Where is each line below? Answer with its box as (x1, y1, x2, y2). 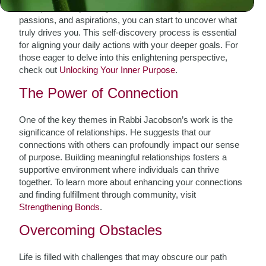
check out (19, 65, 60, 75)
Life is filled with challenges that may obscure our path (19, 252, 227, 262)
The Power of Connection (19, 85, 179, 101)
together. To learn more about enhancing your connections (19, 177, 243, 187)
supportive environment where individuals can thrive (19, 164, 220, 175)
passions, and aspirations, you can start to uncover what (19, 15, 237, 25)
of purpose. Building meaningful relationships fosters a (19, 152, 227, 162)
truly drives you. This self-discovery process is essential (19, 27, 237, 37)
